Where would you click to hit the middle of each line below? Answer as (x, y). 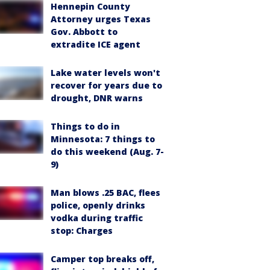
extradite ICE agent (96, 44)
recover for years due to (106, 85)
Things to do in (85, 126)
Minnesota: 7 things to (103, 139)
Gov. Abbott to (84, 32)
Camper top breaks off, (102, 259)
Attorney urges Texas (101, 19)
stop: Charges (82, 231)
